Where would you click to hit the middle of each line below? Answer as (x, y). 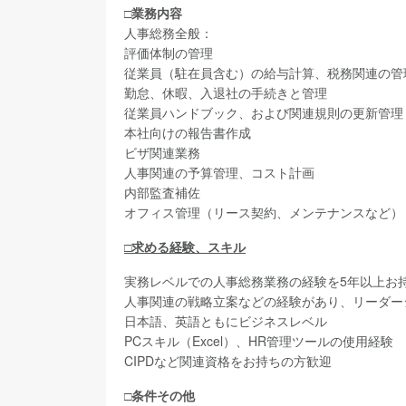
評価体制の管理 (169, 53)
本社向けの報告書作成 (188, 132)
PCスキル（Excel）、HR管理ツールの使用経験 (259, 341)
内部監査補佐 (162, 192)
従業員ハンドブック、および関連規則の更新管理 (264, 112)
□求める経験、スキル (185, 246)
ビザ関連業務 (162, 152)
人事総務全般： (169, 33)
